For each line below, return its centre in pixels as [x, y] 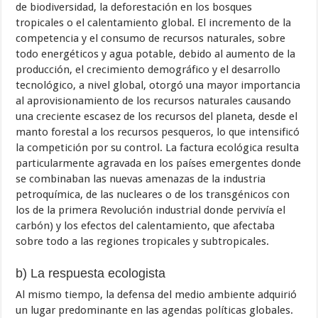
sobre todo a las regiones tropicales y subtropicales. [143, 241]
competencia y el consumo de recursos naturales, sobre [151, 38]
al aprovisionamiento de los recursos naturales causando [154, 100]
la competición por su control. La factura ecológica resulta [158, 147]
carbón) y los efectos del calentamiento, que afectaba [146, 225]
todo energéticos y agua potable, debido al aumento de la [156, 54]
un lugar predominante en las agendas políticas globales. [155, 310]
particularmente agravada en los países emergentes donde [159, 163]
